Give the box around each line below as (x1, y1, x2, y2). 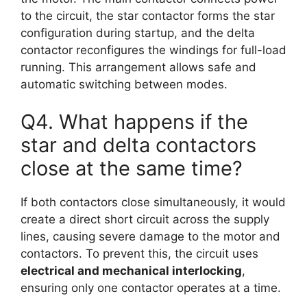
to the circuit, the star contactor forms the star (21, 8, 275, 23)
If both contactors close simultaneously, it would (21, 195, 286, 210)
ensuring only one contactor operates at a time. (21, 281, 281, 295)
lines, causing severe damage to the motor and (21, 230, 280, 244)
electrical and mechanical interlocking (21, 264, 242, 278)
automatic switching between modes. (21, 77, 228, 91)
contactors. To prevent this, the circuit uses (21, 247, 258, 261)
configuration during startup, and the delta (21, 25, 255, 40)
